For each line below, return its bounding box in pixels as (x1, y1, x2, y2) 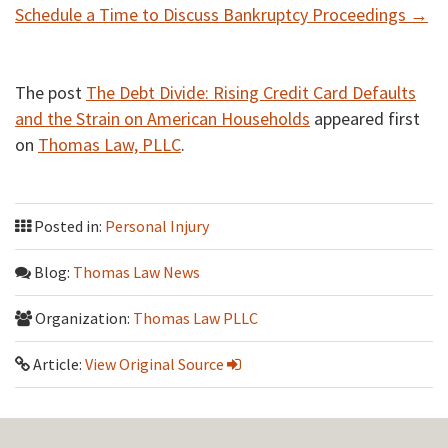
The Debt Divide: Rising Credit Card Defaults (86, 81, 416, 105)
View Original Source (85, 354, 224, 375)
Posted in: (31, 216, 105, 237)
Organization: (32, 308, 133, 329)
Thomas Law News (73, 262, 200, 283)
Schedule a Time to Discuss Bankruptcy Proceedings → (15, 3, 428, 27)
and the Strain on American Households (15, 107, 310, 131)
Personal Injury (105, 216, 209, 237)
